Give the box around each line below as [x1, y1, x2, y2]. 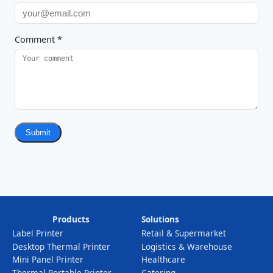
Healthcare [141, 253, 185, 266]
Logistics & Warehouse [141, 240, 232, 252]
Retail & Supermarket [141, 227, 226, 239]
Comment [15, 34, 57, 46]
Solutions [141, 213, 179, 225]
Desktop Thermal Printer [12, 240, 110, 252]
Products [52, 213, 90, 225]
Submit [26, 128, 51, 138]
